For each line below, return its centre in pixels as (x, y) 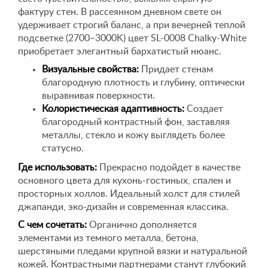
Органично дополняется (142, 225)
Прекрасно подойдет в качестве (169, 167)
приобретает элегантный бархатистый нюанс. (120, 51)
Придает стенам (176, 69)
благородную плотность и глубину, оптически (143, 83)
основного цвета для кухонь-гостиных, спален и (124, 181)
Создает (204, 109)
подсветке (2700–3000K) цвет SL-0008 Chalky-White (132, 38)
